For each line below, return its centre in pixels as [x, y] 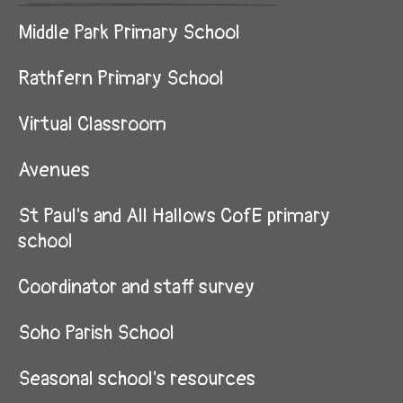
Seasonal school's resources [137, 379]
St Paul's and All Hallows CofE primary [174, 216]
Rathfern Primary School [121, 78]
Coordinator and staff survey [136, 287]
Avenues [54, 170]
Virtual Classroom [92, 124]
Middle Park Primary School [129, 32]
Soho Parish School [96, 333]
